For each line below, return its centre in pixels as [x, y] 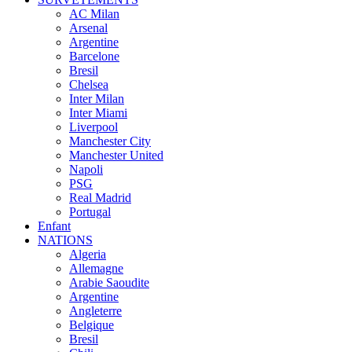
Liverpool [93, 127]
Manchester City [110, 141]
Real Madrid [100, 198]
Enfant [54, 226]
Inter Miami [98, 113]
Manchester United [116, 156]
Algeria [88, 255]
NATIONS [65, 240]
